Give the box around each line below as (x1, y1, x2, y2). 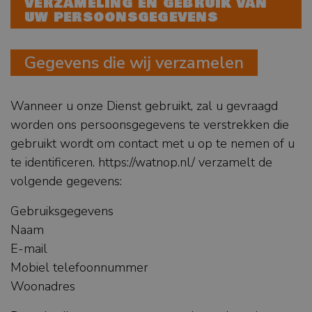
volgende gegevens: (10, 173, 122, 190)
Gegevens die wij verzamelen (24, 52, 244, 75)
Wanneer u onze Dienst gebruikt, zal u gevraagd (10, 97, 278, 115)
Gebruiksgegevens (10, 203, 114, 220)
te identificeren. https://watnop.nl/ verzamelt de (10, 154, 272, 171)
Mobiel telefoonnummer (10, 259, 148, 276)
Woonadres (10, 278, 75, 295)
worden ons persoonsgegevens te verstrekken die (10, 116, 289, 134)
